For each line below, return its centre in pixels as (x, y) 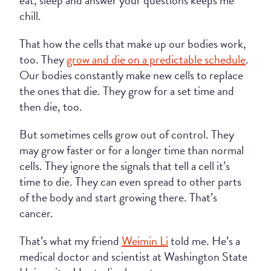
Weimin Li (145, 241)
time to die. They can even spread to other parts (130, 181)
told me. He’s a (204, 241)
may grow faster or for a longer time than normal (132, 150)
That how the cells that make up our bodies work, (133, 44)
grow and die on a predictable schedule (156, 59)
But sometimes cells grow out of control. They (127, 134)
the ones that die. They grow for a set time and (127, 91)
